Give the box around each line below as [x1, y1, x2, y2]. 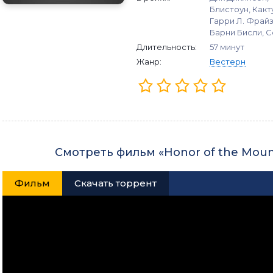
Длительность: [136, 42, 197, 52]
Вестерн [210, 57, 246, 66]
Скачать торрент [74, 177, 157, 189]
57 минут [210, 42, 244, 52]
